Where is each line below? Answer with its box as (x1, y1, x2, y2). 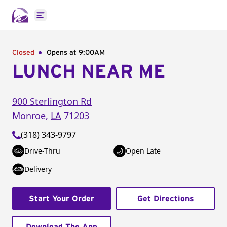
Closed (12, 49, 34, 56)
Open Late (126, 146, 161, 156)
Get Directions (137, 195, 194, 203)
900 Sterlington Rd (12, 95, 92, 107)
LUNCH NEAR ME (12, 63, 165, 81)
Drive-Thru (24, 146, 60, 156)
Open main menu (40, 15, 107, 26)
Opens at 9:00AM (47, 49, 105, 56)
